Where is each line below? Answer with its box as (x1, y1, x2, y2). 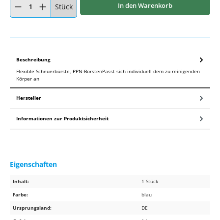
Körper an (16, 75, 39, 82)
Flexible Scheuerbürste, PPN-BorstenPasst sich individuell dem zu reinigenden (16, 67, 200, 75)
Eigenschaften (10, 160, 57, 169)
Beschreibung (16, 55, 51, 63)
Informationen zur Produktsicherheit (16, 115, 109, 122)
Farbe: (13, 191, 28, 198)
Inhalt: (13, 178, 29, 185)
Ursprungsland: (13, 204, 52, 212)
